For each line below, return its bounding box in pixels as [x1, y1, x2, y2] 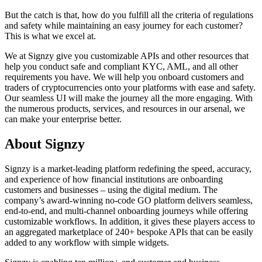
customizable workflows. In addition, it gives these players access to [5, 216, 255, 227]
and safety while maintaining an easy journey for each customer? [5, 20, 243, 31]
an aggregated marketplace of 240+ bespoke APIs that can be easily [5, 227, 253, 237]
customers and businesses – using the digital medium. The [5, 185, 218, 195]
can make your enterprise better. [5, 114, 122, 125]
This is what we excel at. [5, 31, 96, 42]
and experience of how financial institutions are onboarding [5, 174, 223, 185]
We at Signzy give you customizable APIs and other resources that [5, 51, 249, 61]
